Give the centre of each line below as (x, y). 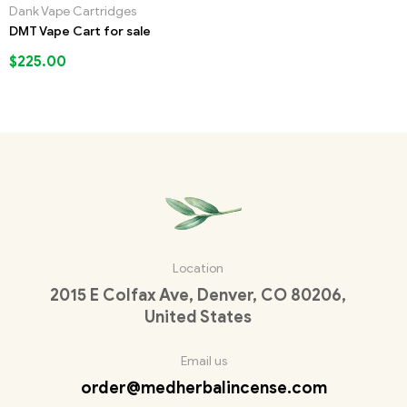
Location (198, 269)
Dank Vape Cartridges (73, 11)
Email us (203, 362)
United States (198, 318)
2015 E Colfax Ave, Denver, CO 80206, (198, 296)
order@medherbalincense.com (203, 388)
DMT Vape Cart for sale (80, 31)
